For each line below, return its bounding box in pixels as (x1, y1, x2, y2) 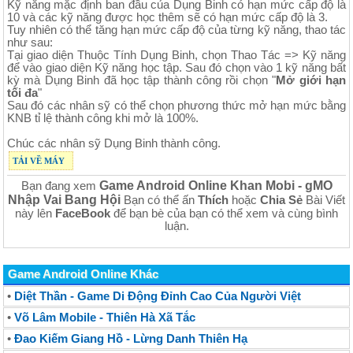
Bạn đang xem (20, 179, 99, 192)
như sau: (7, 35, 53, 49)
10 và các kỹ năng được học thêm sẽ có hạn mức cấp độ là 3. (7, 10, 328, 24)
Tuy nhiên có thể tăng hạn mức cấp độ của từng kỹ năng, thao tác (7, 23, 346, 36)
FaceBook (55, 206, 110, 220)
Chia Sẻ (260, 193, 303, 206)
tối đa (7, 86, 38, 99)
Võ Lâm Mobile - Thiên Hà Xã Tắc (14, 310, 195, 324)
